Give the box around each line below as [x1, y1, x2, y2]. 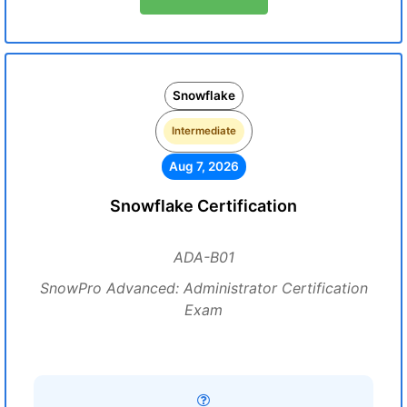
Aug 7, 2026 [168, 159, 239, 174]
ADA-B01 [173, 248, 234, 266]
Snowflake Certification [110, 196, 297, 215]
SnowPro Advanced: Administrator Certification [39, 279, 368, 297]
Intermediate [171, 124, 236, 137]
